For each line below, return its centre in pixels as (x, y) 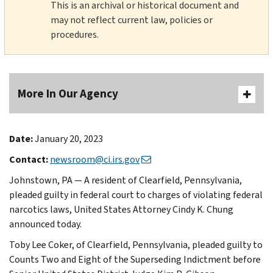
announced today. (45, 224)
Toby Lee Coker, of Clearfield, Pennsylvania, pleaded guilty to (136, 244)
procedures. (74, 34)
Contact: (29, 159)
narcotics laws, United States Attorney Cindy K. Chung (121, 209)
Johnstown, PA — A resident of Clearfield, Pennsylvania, (126, 180)
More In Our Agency (68, 93)
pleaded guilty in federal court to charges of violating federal (136, 194)
